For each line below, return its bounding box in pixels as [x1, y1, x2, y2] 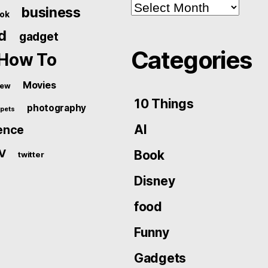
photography [27, 102, 87, 114]
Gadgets [134, 250, 187, 266]
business [22, 4, 81, 21]
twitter [18, 149, 44, 159]
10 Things [134, 96, 194, 111]
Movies [22, 78, 56, 91]
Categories [131, 45, 252, 75]
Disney [134, 173, 175, 188]
